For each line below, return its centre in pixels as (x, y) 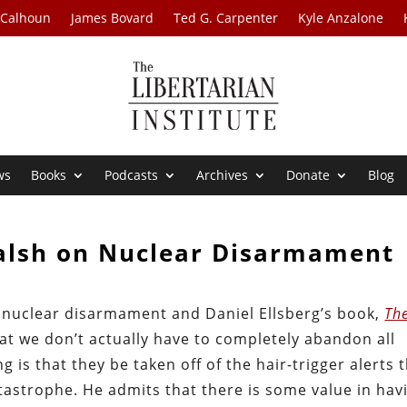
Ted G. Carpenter (226, 18)
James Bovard (113, 18)
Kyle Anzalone (341, 18)
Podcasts (132, 175)
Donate (308, 175)
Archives (223, 175)
